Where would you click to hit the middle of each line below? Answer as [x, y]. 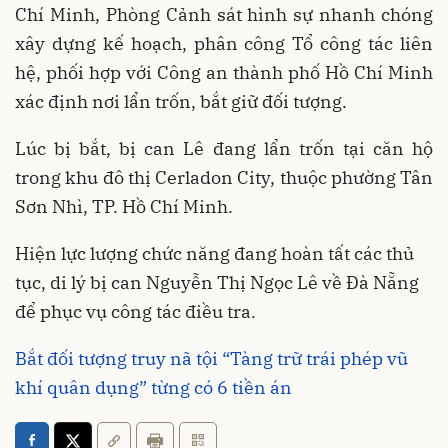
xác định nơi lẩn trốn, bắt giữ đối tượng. [181, 101]
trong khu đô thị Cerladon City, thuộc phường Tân [224, 177]
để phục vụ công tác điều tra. [135, 311]
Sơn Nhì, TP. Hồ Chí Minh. [124, 206]
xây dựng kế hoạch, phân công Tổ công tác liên [224, 43]
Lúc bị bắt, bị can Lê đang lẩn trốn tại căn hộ [224, 148]
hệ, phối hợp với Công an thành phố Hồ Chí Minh [224, 72]
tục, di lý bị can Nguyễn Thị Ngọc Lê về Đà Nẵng [217, 282]
